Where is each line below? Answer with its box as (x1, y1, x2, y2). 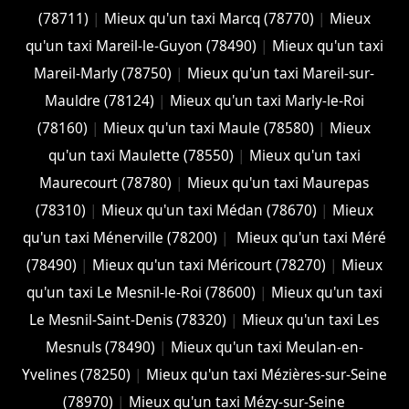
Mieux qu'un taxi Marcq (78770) (103, 8, 314, 28)
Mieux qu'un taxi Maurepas (187, 173, 370, 193)
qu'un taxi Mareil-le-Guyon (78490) (25, 36, 257, 56)
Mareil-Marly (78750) (34, 63, 173, 83)
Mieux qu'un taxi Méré (232, 227, 386, 247)
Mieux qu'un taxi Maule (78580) (103, 118, 315, 138)
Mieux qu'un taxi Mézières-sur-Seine (145, 364, 387, 384)
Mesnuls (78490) (45, 337, 155, 357)
